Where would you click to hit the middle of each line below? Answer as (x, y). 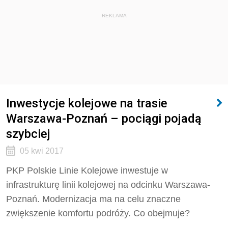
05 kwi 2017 (41, 151)
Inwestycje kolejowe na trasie (87, 103)
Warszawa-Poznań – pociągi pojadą (104, 118)
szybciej (28, 134)
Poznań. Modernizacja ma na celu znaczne (93, 199)
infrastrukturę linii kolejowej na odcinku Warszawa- (108, 185)
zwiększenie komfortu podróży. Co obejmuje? (98, 213)
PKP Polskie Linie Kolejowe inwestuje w (87, 170)
